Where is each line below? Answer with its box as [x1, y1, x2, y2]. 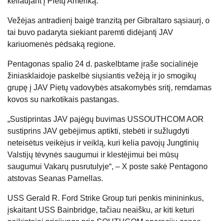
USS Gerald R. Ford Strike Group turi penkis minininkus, [7, 193, 204, 202]
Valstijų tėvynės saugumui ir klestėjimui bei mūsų [7, 150, 179, 159]
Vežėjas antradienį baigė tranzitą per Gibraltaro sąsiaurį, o [7, 16, 210, 25]
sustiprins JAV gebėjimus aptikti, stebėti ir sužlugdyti [7, 126, 189, 135]
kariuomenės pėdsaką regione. [7, 39, 115, 48]
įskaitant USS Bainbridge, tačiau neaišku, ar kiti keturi [7, 205, 194, 214]
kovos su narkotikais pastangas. [7, 95, 119, 104]
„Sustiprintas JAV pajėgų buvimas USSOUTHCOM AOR [7, 114, 204, 123]
